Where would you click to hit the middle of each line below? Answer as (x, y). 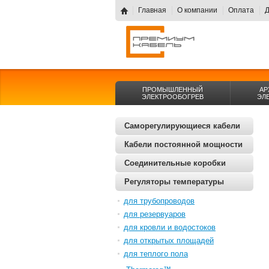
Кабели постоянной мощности (183, 144)
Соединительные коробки (175, 163)
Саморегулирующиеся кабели (182, 126)
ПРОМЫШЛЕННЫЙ (173, 89)
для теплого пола (156, 254)
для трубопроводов (159, 201)
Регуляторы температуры (174, 182)
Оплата (241, 10)
